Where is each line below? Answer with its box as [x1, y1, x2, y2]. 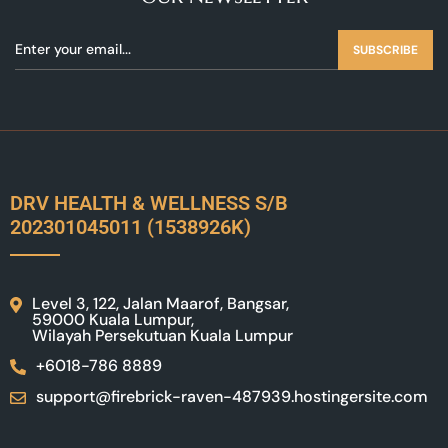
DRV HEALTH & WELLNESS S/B [10, 190, 288, 215]
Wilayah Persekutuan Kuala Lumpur [32, 324, 293, 346]
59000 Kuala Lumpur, [32, 308, 194, 330]
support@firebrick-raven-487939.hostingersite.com [36, 385, 428, 407]
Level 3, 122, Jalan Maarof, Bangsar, [32, 292, 289, 314]
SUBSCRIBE [353, 41, 418, 58]
